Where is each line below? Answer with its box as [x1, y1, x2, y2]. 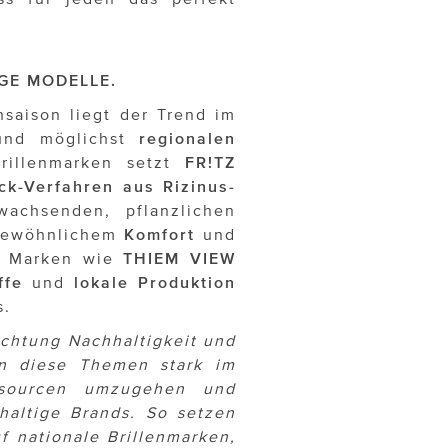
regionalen [139, 129, 237, 148]
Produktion [138, 273, 237, 292]
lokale [73, 273, 129, 292]
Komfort [124, 225, 196, 244]
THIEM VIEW [113, 249, 236, 268]
